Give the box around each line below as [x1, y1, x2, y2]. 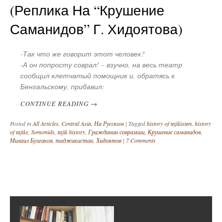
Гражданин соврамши [88, 128, 145, 136]
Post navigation [10, 186, 95, 205]
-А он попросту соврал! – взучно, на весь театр [20, 60, 182, 70]
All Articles [33, 119, 58, 128]
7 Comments [126, 136, 156, 145]
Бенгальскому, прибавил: [20, 82, 105, 92]
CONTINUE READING [20, 99, 91, 109]
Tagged [128, 119, 147, 128]
